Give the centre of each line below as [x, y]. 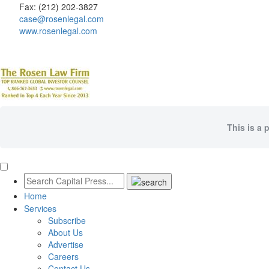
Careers [63, 257]
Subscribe [67, 221]
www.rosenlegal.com [58, 31]
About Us [65, 233]
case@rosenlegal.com [62, 19]
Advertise [66, 245]
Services [40, 209]
